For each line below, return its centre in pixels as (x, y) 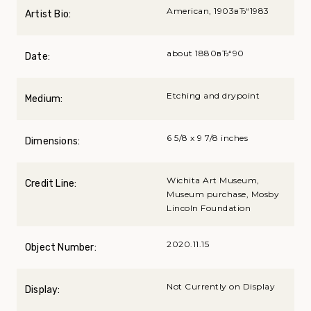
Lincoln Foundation (209, 208)
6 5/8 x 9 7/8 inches (207, 138)
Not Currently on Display (221, 287)
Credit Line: (51, 184)
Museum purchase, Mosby (223, 194)
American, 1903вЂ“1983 (218, 11)
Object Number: (61, 248)
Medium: (44, 99)
